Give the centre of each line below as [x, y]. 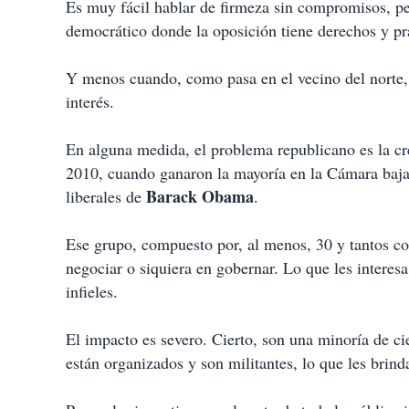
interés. [90, 101]
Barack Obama [200, 196]
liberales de [106, 196]
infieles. [92, 291]
